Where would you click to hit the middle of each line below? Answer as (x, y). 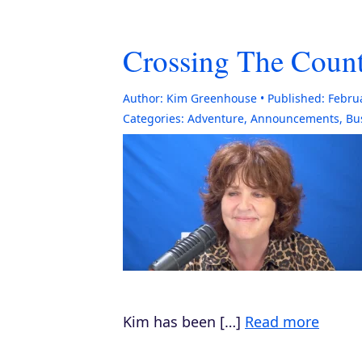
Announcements (295, 118)
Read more (282, 322)
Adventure (216, 118)
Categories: (154, 118)
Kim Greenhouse (212, 98)
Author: (143, 98)
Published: (296, 98)
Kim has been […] (184, 322)
